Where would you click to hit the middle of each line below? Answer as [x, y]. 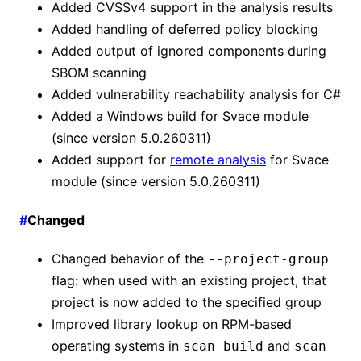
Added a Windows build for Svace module [180, 116]
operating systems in [117, 346]
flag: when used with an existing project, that [189, 281]
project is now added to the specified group [187, 303]
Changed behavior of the [130, 259]
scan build [223, 346]
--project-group [268, 259]
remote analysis [218, 159]
